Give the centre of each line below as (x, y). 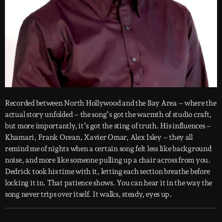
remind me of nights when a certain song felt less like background (108, 148)
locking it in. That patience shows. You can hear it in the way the (109, 183)
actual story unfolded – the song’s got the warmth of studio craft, (109, 114)
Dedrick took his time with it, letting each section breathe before (108, 171)
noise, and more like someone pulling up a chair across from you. (108, 160)
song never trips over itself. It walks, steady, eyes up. (88, 194)
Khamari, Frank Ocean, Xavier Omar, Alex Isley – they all (99, 137)
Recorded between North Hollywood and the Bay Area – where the (111, 103)
